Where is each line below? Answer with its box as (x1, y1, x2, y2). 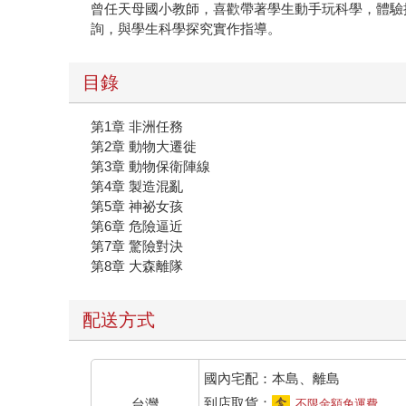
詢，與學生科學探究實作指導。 (91, 21, 282, 37)
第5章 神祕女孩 (91, 198, 184, 215)
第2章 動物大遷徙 (91, 139, 198, 155)
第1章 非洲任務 (91, 119, 184, 135)
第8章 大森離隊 (91, 258, 184, 275)
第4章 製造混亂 (91, 179, 184, 195)
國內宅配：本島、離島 (203, 371, 340, 387)
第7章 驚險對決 (91, 238, 184, 255)
